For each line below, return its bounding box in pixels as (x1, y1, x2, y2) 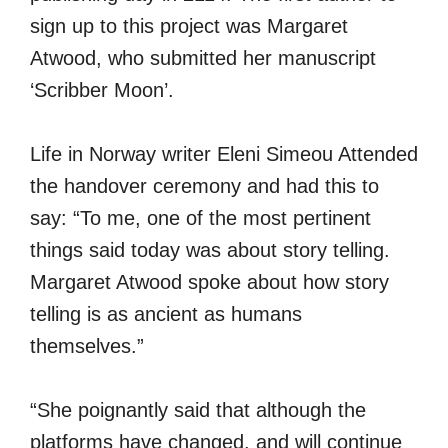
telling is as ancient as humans (30, 303, 302, 326)
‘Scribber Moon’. (30, 79, 174, 102)
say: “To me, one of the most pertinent (30, 207, 371, 230)
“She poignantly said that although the (30, 399, 366, 422)
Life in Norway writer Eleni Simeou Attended (30, 143, 418, 166)
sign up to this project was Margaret (30, 15, 348, 38)
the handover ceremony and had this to (30, 175, 379, 198)
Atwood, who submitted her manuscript (30, 47, 376, 70)
